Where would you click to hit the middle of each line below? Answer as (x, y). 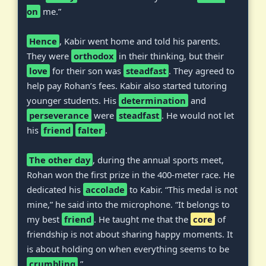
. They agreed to (202, 70)
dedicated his (55, 189)
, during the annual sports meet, (158, 159)
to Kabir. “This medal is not (182, 189)
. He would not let (198, 115)
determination (153, 100)
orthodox (94, 56)
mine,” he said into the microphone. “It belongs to (128, 204)
